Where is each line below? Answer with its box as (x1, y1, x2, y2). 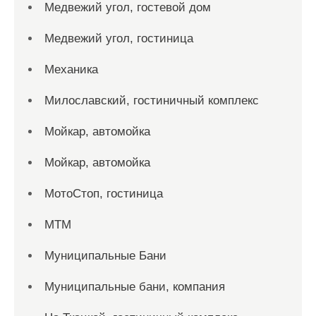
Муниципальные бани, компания (44, 280, 225, 293)
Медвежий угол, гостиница (44, 32, 193, 45)
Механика (44, 63, 98, 76)
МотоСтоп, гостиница (44, 187, 163, 200)
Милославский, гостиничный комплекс (44, 94, 259, 107)
